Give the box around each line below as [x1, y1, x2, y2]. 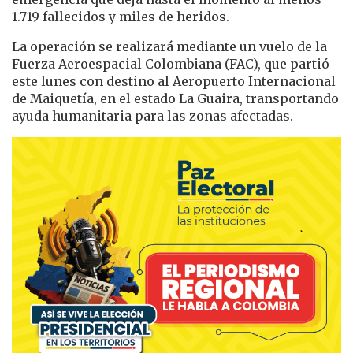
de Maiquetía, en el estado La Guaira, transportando [12, 91, 339, 107]
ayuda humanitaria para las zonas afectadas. [12, 108, 293, 124]
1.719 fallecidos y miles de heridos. [12, 9, 229, 25]
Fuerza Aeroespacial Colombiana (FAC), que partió [12, 56, 329, 72]
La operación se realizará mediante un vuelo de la [12, 39, 327, 55]
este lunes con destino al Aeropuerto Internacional [12, 73, 336, 90]
